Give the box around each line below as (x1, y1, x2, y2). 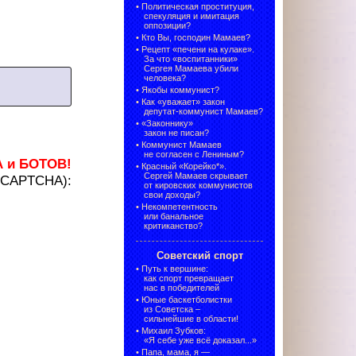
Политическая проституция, (141, 2, 254, 12)
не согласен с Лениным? (144, 149, 244, 160)
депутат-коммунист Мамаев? (144, 106, 263, 117)
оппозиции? (144, 21, 191, 31)
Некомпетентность (141, 202, 218, 212)
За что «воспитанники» (144, 54, 238, 64)
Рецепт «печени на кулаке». (141, 44, 254, 55)
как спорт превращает (144, 273, 234, 284)
